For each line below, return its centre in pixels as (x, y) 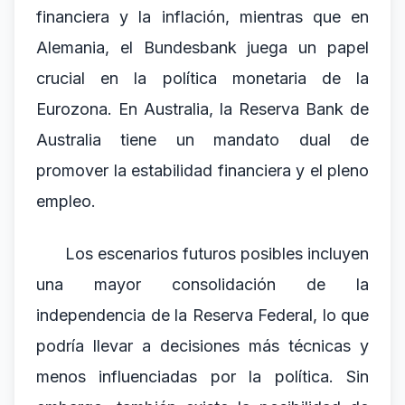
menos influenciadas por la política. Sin (202, 377)
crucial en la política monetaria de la (202, 78)
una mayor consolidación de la (202, 284)
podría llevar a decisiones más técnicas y (202, 346)
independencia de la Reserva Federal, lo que (202, 315)
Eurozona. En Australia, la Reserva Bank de (202, 109)
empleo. (66, 201)
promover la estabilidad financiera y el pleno (202, 170)
